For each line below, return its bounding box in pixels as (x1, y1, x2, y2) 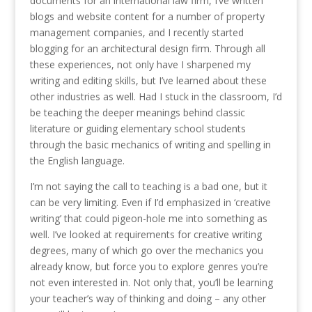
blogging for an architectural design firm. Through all (29, 41, 265, 55)
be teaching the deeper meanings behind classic (29, 105, 245, 119)
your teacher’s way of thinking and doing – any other (29, 291, 266, 305)
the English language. (29, 153, 125, 167)
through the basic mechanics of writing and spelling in (29, 137, 271, 151)
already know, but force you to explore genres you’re (29, 259, 268, 273)
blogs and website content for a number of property (29, 9, 265, 23)
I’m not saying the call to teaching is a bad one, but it (29, 179, 267, 193)
